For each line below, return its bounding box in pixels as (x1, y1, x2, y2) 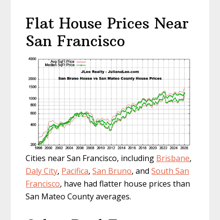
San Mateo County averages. (26, 191, 132, 202)
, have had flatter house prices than (60, 178, 191, 189)
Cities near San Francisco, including (26, 153, 157, 164)
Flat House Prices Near (26, 14, 189, 33)
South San (151, 165, 190, 176)
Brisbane (156, 153, 190, 164)
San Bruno (92, 165, 132, 176)
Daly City (26, 165, 58, 176)
